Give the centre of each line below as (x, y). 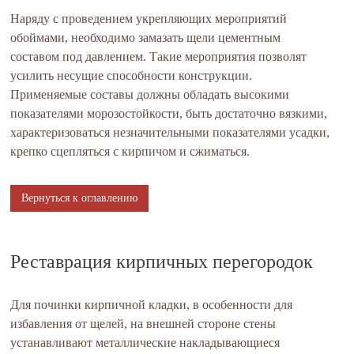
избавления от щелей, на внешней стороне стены (143, 324)
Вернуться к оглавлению (80, 198)
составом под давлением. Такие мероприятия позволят (159, 56)
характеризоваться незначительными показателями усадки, (170, 132)
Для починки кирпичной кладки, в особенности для (152, 305)
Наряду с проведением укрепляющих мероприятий (149, 19)
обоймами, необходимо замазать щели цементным (146, 38)
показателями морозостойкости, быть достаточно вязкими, (169, 113)
